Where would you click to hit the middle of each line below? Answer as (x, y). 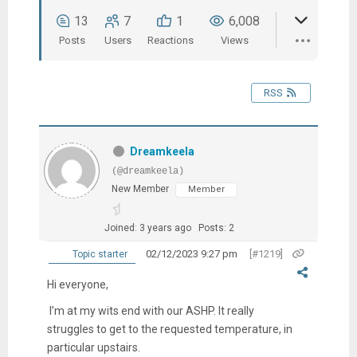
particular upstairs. (93, 347)
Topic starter (98, 254)
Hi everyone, (77, 284)
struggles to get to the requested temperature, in (169, 329)
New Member (140, 188)
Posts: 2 (216, 228)
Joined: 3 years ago (147, 228)
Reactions (170, 40)
